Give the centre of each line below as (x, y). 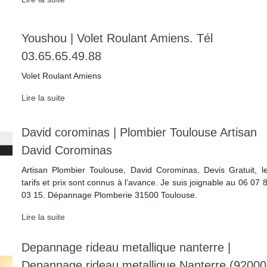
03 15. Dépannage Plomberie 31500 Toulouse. (109, 195)
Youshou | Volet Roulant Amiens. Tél (117, 38)
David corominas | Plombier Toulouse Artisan (139, 133)
